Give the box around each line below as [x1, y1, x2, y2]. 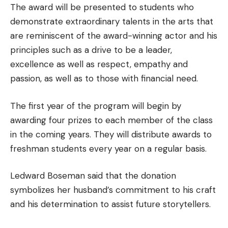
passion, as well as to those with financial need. [10, 73, 198, 84]
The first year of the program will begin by [10, 100, 181, 111]
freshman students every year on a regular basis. [10, 142, 207, 154]
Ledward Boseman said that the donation [10, 170, 176, 181]
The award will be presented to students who [10, 2, 194, 13]
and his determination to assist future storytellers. [10, 198, 211, 210]
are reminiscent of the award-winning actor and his [10, 30, 217, 41]
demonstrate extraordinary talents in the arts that [10, 16, 213, 27]
